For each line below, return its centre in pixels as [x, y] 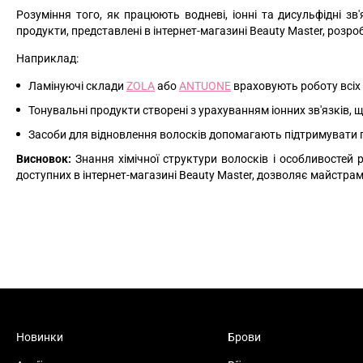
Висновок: [44, 158]
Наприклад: [47, 58]
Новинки [40, 337]
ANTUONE [205, 85]
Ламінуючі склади [77, 85]
